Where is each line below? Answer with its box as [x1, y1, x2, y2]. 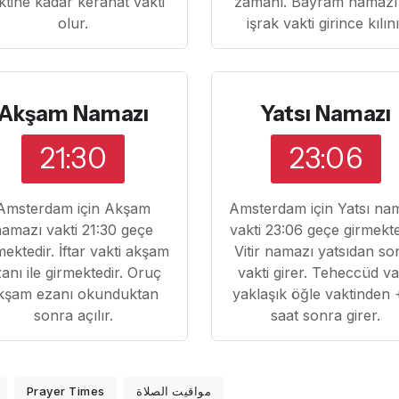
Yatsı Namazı [260, 101, 392, 127]
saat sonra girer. [271, 305, 381, 324]
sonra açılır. [33, 305, 113, 324]
